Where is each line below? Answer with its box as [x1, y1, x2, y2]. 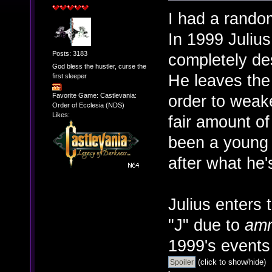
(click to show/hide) [195, 257, 266, 267]
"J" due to [168, 216, 245, 235]
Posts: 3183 [52, 49, 87, 57]
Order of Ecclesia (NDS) [52, 101, 124, 109]
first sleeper [52, 72, 87, 80]
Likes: [52, 110, 70, 118]
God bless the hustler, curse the [52, 63, 146, 70]
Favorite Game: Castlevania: [52, 91, 137, 99]
